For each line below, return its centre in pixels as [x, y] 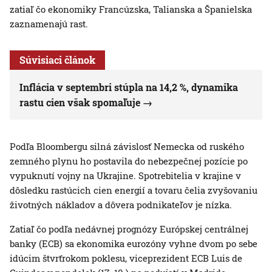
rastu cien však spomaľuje [80, 103]
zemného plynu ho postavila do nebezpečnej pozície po [129, 161]
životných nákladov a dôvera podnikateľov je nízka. [121, 205]
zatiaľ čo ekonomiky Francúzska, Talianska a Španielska [131, 9]
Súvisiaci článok [57, 60]
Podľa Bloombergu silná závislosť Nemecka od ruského [127, 147]
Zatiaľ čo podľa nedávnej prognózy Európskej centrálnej [129, 229]
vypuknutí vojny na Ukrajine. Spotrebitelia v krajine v [125, 176]
